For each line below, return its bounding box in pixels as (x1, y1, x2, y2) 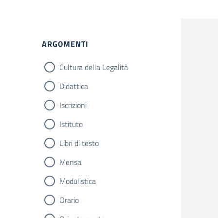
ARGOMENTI (42, 38, 89, 50)
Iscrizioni (59, 99, 87, 111)
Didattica (59, 80, 88, 92)
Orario (59, 194, 79, 206)
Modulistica (59, 175, 96, 187)
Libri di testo (59, 137, 99, 149)
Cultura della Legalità (59, 61, 128, 73)
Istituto (59, 118, 83, 130)
